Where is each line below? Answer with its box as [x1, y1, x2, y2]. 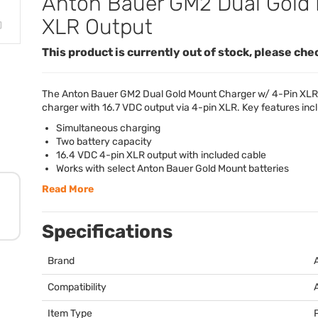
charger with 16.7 [42, 101, 122, 114]
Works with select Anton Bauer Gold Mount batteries [56, 162, 289, 175]
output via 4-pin [142, 101, 219, 114]
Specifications [42, 220, 172, 243]
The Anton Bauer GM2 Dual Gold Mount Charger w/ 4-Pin [42, 87, 300, 100]
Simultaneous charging [56, 121, 160, 134]
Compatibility [48, 280, 106, 293]
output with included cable [145, 148, 266, 161]
